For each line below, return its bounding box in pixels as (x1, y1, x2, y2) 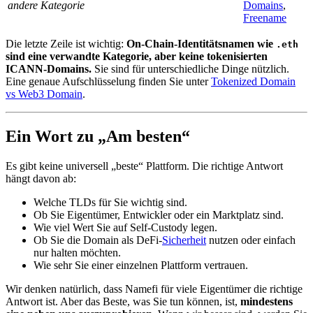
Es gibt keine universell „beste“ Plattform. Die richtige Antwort (6, 160, 283, 173)
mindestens (240, 296, 293, 308)
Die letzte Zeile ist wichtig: (6, 38, 126, 50)
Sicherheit (162, 234, 206, 247)
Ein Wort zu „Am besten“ (6, 127, 190, 146)
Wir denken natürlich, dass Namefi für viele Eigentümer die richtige (6, 283, 303, 296)
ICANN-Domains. (6, 63, 92, 75)
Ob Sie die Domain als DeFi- (34, 234, 162, 247)
